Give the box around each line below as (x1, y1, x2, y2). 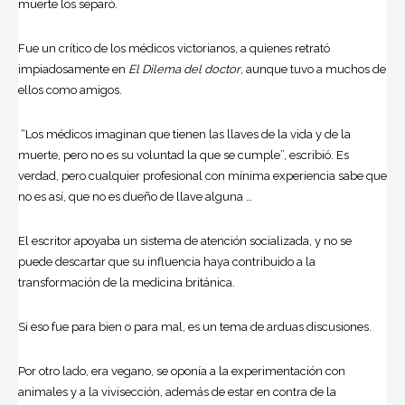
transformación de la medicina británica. (18, 275, 235, 289)
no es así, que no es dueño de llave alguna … (18, 189, 252, 203)
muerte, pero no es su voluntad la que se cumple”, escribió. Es (18, 147, 349, 162)
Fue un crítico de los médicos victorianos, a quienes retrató (18, 41, 330, 55)
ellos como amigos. (18, 82, 122, 97)
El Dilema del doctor (128, 61, 240, 76)
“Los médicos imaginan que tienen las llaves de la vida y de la (18, 127, 351, 141)
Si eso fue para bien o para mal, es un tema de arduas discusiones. (18, 319, 372, 334)
